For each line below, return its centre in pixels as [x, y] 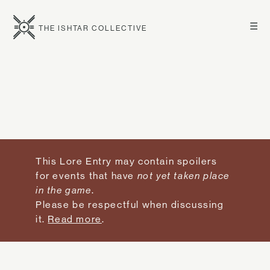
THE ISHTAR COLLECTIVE [93, 28]
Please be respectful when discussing [130, 205]
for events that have [86, 176]
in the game [64, 190]
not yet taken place [184, 176]
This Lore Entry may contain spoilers [127, 161]
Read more [75, 219]
